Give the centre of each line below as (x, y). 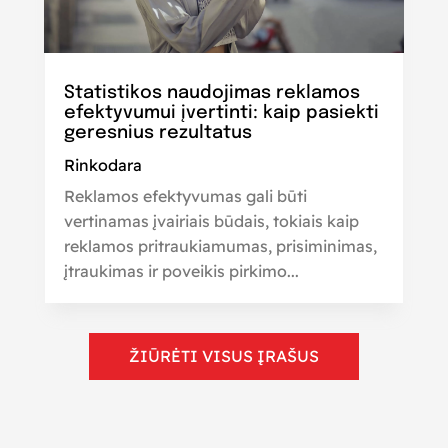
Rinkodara (102, 164)
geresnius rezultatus (157, 132)
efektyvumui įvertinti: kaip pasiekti (221, 112)
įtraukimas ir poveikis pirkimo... (181, 270)
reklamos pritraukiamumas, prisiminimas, (220, 245)
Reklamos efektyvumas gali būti (185, 195)
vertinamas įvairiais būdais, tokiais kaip (211, 220)
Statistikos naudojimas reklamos (211, 92)
